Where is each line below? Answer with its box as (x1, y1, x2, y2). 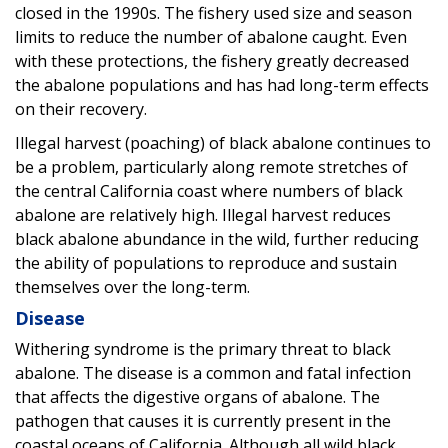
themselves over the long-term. (15, 275, 250, 298)
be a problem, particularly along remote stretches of (15, 155, 408, 178)
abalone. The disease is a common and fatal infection (15, 361, 411, 384)
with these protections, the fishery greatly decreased (15, 49, 409, 72)
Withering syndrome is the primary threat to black (15, 337, 391, 360)
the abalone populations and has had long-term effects (15, 73, 429, 96)
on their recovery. (15, 97, 147, 120)
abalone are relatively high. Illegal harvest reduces (15, 203, 391, 226)
